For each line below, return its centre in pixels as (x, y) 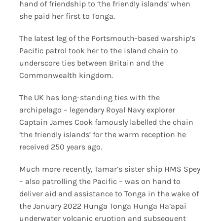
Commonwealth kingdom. (66, 75)
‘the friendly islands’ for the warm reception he (102, 134)
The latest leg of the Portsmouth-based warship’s (107, 38)
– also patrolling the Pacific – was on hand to (100, 181)
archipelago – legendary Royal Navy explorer (97, 110)
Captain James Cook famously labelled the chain (106, 122)
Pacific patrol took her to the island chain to (98, 50)
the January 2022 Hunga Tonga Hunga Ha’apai (103, 206)
